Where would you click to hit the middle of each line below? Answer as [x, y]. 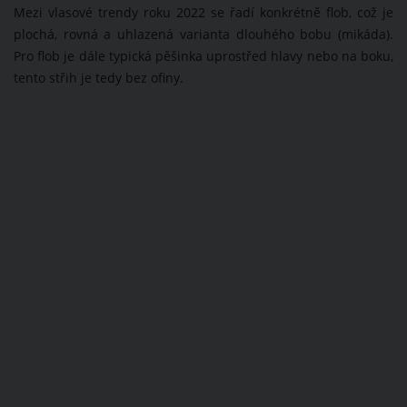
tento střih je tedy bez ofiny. [99, 79]
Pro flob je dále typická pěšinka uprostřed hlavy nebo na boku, [203, 57]
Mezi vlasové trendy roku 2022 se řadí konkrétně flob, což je [203, 13]
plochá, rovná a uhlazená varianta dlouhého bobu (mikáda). [203, 35]
